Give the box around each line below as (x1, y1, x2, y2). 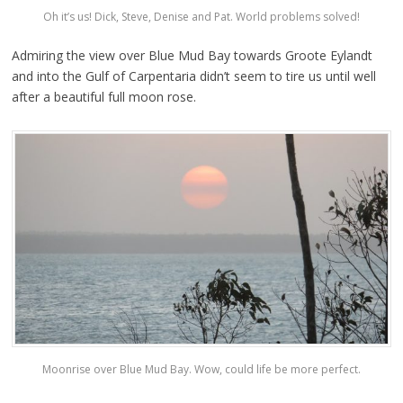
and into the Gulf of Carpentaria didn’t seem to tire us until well (11, 67, 376, 85)
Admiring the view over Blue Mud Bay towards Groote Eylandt (11, 46, 372, 64)
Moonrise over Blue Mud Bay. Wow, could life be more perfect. (42, 362, 361, 378)
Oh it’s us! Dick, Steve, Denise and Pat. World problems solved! (43, 8, 360, 24)
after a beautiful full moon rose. (11, 87, 196, 105)
